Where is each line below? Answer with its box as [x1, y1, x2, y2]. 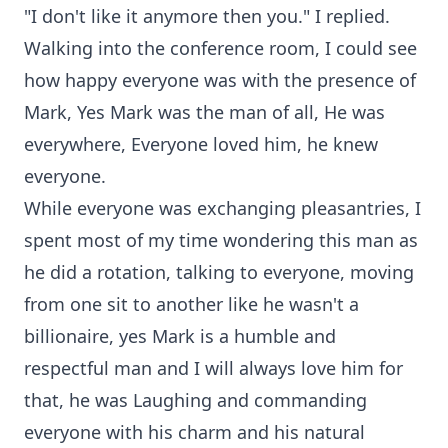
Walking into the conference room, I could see [24, 36, 417, 60]
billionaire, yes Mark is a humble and [24, 324, 336, 348]
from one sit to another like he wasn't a [24, 292, 359, 316]
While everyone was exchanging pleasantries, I [24, 196, 421, 220]
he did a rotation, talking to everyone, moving [24, 260, 414, 284]
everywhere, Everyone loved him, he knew [24, 132, 378, 156]
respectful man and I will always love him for [24, 356, 403, 380]
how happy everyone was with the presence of [24, 68, 416, 92]
